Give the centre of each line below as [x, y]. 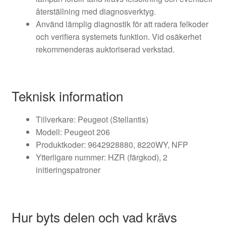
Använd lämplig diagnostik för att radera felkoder [122, 24]
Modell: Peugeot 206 [73, 132]
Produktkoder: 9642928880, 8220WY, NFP [112, 145]
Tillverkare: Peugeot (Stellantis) [92, 120]
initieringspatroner [68, 170]
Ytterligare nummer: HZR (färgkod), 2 [101, 157]
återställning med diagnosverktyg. [96, 12]
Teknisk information [67, 96]
